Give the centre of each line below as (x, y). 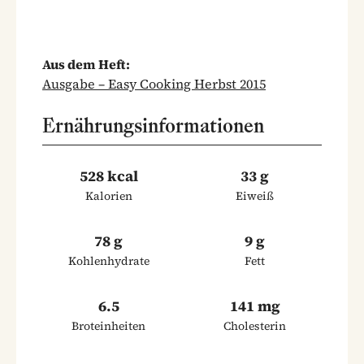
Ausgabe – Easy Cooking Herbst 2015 (154, 83)
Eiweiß (255, 195)
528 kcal (109, 175)
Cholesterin (255, 325)
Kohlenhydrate (109, 260)
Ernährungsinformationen (153, 125)
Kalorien (109, 195)
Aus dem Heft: (86, 64)
